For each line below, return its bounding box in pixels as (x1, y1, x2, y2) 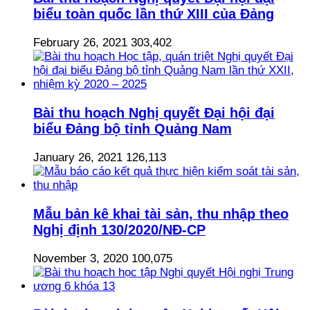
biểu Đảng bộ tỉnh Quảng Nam (33, 120, 232, 136)
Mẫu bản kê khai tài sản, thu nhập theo (33, 206, 289, 221)
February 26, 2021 (33, 36, 127, 50)
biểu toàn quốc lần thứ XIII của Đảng (33, 6, 274, 22)
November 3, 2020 (33, 251, 128, 265)
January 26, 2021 (33, 150, 122, 164)
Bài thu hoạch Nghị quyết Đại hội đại (33, 104, 275, 120)
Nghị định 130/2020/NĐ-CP (33, 221, 206, 237)
